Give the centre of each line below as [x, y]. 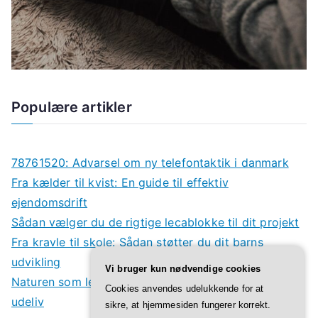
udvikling [36, 262]
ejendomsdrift [50, 202]
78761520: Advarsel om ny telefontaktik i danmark [150, 162]
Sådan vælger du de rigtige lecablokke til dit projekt [155, 222]
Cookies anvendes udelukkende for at [185, 289]
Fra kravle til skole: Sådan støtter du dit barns [137, 242]
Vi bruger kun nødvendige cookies [183, 269]
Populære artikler [72, 107]
